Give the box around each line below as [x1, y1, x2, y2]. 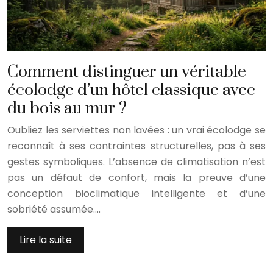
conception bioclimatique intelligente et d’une [7, 186, 266, 200]
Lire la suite [19, 232, 72, 247]
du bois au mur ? [7, 97, 127, 119]
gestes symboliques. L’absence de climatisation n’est [7, 154, 266, 169]
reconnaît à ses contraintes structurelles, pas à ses [7, 138, 266, 153]
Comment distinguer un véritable [7, 61, 246, 82]
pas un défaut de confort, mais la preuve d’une [7, 170, 266, 185]
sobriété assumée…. [7, 202, 101, 216]
